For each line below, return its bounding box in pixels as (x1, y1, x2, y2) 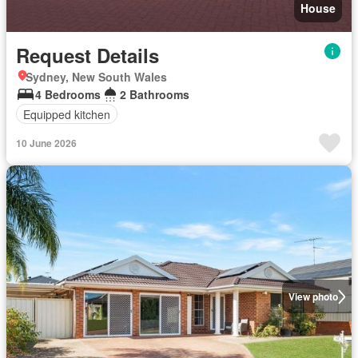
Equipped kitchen (23, 105, 110, 122)
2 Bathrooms (120, 86, 189, 102)
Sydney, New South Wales (26, 69, 167, 85)
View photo (288, 289, 338, 304)
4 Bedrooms (35, 86, 101, 102)
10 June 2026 (16, 136, 77, 150)
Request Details (16, 42, 159, 69)
